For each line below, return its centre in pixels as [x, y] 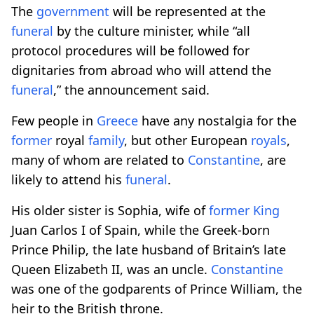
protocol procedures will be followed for [130, 50]
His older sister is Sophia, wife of [110, 210]
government [73, 11]
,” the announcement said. [131, 89]
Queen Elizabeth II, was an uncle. [111, 269]
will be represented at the [187, 11]
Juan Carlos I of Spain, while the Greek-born [141, 230]
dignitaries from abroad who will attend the [141, 70]
